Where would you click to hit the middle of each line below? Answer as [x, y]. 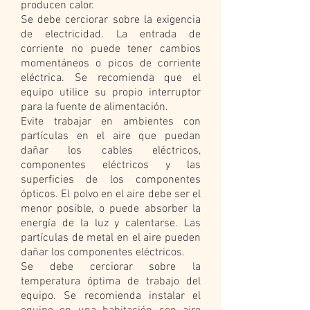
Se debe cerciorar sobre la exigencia [111, 20]
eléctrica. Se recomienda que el [111, 78]
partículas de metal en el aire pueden [111, 238]
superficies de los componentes [111, 180]
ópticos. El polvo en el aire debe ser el [111, 194]
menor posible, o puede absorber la [111, 209]
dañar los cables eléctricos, [111, 151]
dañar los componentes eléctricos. [103, 253]
